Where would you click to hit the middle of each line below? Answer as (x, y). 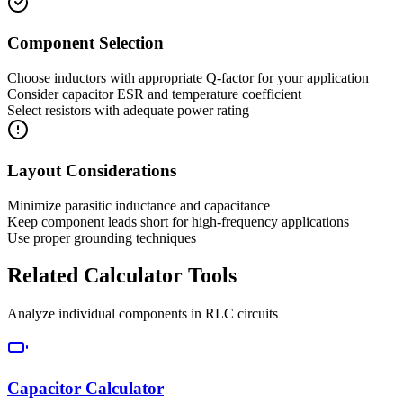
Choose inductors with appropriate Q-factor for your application (188, 78)
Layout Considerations (92, 170)
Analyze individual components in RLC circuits (143, 314)
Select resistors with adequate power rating (128, 111)
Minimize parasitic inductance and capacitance (139, 205)
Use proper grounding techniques (102, 237)
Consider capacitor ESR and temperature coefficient (154, 94)
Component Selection (85, 43)
